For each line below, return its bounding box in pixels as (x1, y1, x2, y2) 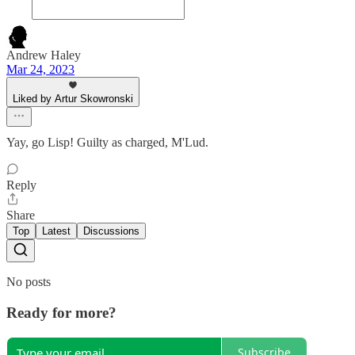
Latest (42, 225, 71, 238)
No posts (6, 275, 51, 289)
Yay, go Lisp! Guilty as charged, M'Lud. (6, 136, 208, 150)
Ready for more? (6, 303, 116, 321)
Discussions (83, 225, 139, 238)
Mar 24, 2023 (6, 63, 74, 77)
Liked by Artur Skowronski (13, 93, 133, 105)
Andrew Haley (6, 48, 81, 63)
